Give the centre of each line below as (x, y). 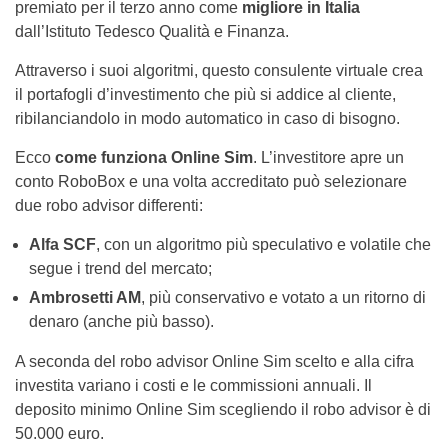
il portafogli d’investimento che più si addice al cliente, (205, 94)
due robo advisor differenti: (109, 205)
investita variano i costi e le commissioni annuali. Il (193, 385)
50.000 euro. (59, 433)
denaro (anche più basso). (121, 321)
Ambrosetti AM (85, 297)
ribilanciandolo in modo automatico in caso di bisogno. (207, 118)
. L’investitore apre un (328, 157)
